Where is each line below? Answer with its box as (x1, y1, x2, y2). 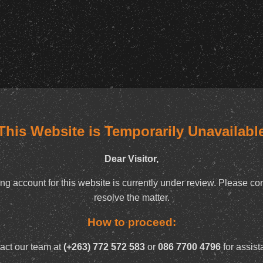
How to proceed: (87, 215, 176, 228)
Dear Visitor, (104, 153, 159, 164)
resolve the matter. (93, 192, 170, 203)
